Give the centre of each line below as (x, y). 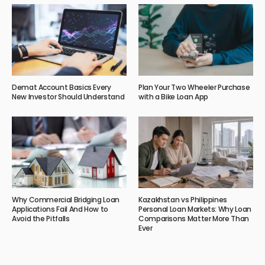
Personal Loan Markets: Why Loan (195, 209)
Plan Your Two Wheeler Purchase (194, 88)
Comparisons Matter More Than (194, 219)
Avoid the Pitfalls (41, 219)
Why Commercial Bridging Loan (66, 200)
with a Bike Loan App (173, 97)
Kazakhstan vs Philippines (183, 200)
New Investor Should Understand (68, 97)
